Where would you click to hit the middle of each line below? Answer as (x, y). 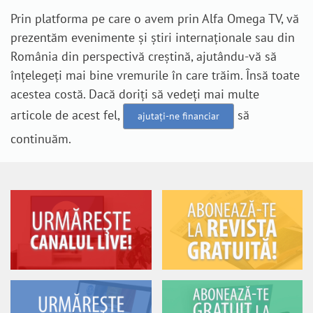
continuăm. (41, 139)
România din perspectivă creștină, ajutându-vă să (144, 57)
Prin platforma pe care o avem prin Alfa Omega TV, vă (155, 19)
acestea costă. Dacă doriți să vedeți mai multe (135, 94)
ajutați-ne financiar (179, 116)
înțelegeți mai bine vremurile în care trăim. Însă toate (155, 75)
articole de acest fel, (67, 115)
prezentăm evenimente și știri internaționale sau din (153, 38)
